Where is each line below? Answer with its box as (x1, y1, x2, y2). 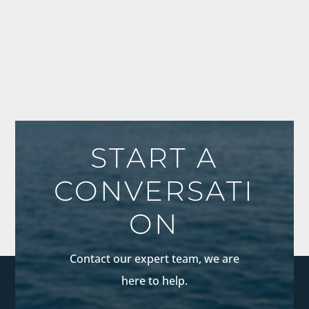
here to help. (121, 272, 188, 288)
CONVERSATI (54, 173, 255, 208)
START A (90, 140, 219, 175)
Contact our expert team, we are (69, 250, 239, 266)
